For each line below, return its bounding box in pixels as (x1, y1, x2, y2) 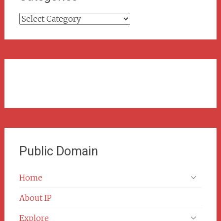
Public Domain (19, 144, 98, 158)
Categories (19, 13, 60, 24)
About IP (19, 192, 52, 203)
